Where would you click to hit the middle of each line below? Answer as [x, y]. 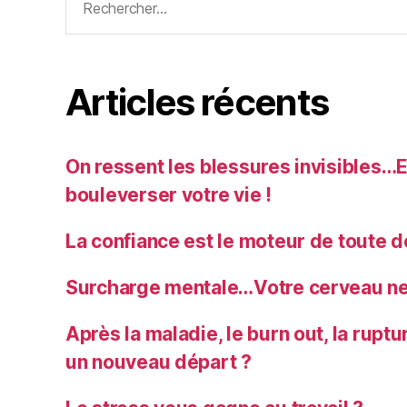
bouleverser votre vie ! [169, 195]
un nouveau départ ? [159, 362]
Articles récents [197, 103]
